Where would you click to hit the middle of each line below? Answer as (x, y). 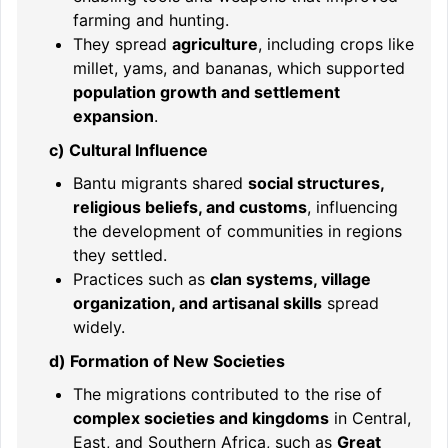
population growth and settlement (206, 91)
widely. (99, 327)
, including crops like (336, 43)
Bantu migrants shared (160, 183)
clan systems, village (290, 279)
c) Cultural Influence (128, 149)
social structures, (316, 183)
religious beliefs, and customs (190, 207)
